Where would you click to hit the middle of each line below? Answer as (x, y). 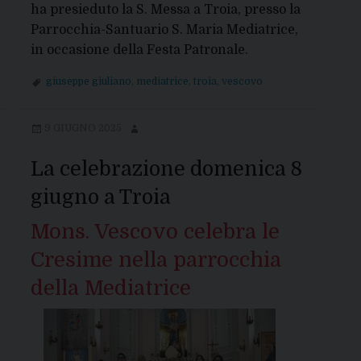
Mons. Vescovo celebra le (155, 232)
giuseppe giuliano (88, 82)
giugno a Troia (100, 197)
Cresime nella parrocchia (156, 260)
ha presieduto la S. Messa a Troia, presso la (165, 9)
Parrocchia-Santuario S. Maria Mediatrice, (164, 29)
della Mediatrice (110, 288)
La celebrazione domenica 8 (166, 169)
